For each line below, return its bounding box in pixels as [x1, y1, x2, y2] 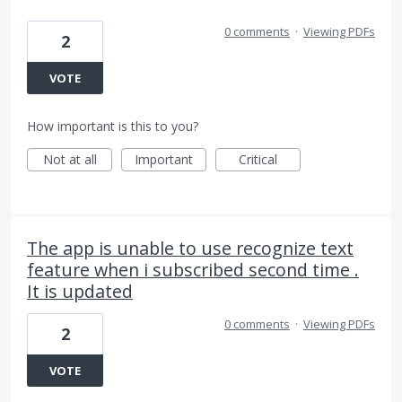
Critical [239, 151, 277, 169]
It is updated [27, 279, 133, 304]
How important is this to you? [27, 118, 198, 135]
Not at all [42, 151, 97, 169]
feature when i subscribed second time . [27, 258, 359, 283]
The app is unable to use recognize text [27, 236, 354, 261]
